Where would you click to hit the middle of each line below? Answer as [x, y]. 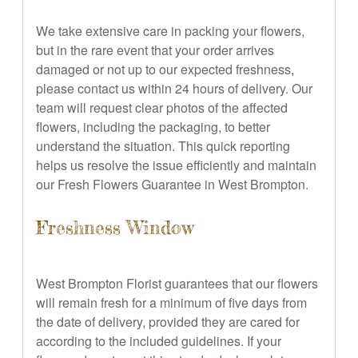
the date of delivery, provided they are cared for [168, 321]
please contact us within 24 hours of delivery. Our [174, 88]
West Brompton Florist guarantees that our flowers [177, 283]
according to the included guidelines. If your [159, 340]
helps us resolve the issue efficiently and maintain [176, 165]
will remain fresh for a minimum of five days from [171, 302]
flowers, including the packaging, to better [153, 126]
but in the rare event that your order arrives [155, 50]
